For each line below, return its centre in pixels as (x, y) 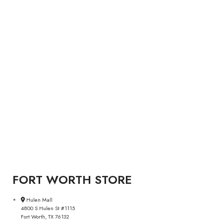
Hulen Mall (39, 200)
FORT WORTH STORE (72, 180)
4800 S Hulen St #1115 (48, 208)
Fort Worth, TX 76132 (45, 217)
